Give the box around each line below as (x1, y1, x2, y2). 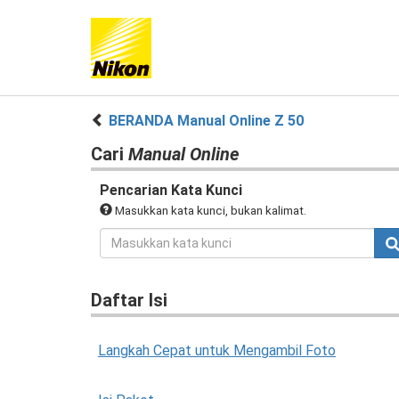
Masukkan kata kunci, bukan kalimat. (112, 203, 306, 217)
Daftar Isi (91, 289, 167, 311)
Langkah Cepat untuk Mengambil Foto (98, 342, 336, 359)
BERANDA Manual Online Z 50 (109, 112, 304, 129)
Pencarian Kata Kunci (100, 182, 242, 199)
